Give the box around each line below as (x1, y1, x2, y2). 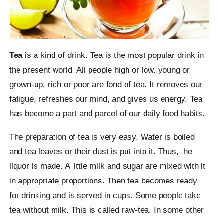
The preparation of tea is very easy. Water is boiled (9, 131, 195, 142)
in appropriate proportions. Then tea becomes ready (9, 175, 198, 185)
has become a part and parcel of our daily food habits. (9, 109, 205, 119)
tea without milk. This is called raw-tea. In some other (9, 204, 204, 215)
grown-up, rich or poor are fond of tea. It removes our (9, 79, 203, 90)
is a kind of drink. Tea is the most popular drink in (22, 50, 204, 60)
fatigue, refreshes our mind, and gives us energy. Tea (9, 94, 203, 104)
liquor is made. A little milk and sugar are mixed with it (9, 161, 206, 171)
